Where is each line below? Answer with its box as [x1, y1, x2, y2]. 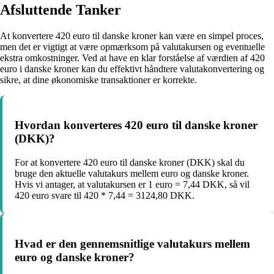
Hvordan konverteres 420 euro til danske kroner [15, 119, 257, 132]
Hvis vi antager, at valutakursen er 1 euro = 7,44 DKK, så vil [15, 179, 250, 190]
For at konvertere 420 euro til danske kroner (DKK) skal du [15, 157, 245, 168]
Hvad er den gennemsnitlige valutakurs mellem [15, 237, 250, 250]
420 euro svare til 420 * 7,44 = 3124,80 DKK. [15, 190, 194, 201]
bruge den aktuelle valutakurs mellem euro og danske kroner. [15, 168, 249, 179]
